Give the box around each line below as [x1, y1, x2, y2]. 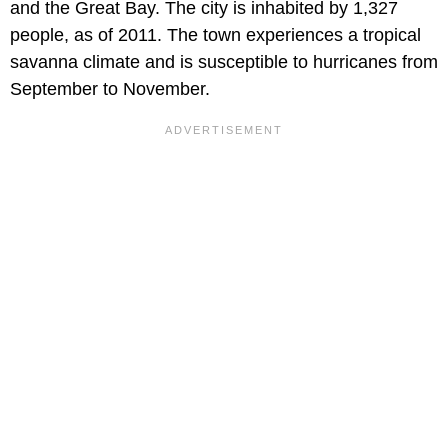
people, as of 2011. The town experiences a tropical [10, 24, 421, 45]
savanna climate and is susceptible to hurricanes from [10, 51, 438, 72]
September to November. [10, 78, 210, 99]
